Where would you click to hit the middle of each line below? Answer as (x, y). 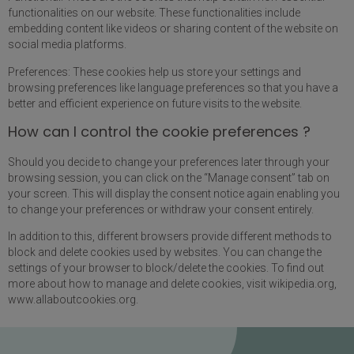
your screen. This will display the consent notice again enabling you (174, 193)
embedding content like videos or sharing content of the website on (173, 29)
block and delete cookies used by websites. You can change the (165, 252)
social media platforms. (67, 45)
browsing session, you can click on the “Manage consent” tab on (169, 177)
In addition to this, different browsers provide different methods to (170, 237)
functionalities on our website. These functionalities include (154, 13)
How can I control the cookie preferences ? (159, 131)
